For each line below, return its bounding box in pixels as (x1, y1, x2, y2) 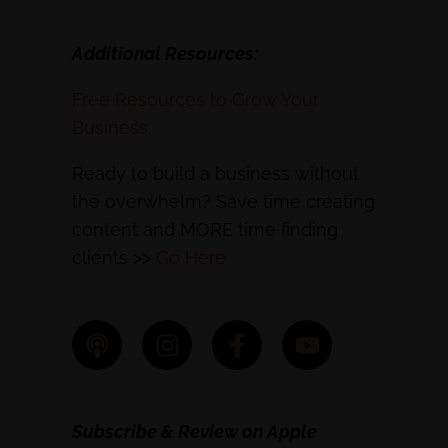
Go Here (156, 247, 226, 268)
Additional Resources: (72, 43, 258, 64)
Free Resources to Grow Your (72, 89, 319, 110)
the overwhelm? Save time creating (72, 191, 375, 212)
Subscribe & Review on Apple (72, 421, 317, 442)
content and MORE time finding (72, 219, 338, 240)
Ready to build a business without (72, 163, 359, 184)
